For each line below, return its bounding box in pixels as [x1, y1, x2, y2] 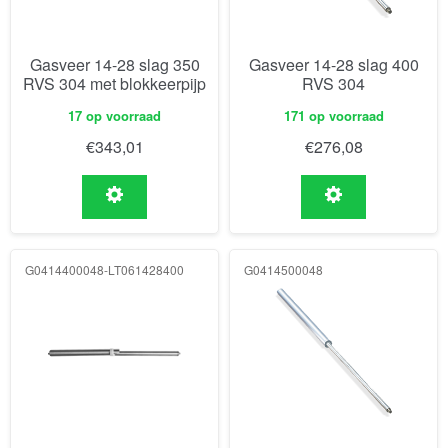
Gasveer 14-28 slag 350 [29, 52, 200, 76]
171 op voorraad [283, 105, 384, 125]
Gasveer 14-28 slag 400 [248, 52, 419, 76]
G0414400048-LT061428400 [25, 261, 184, 279]
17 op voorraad [68, 105, 161, 125]
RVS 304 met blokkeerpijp [23, 71, 206, 95]
